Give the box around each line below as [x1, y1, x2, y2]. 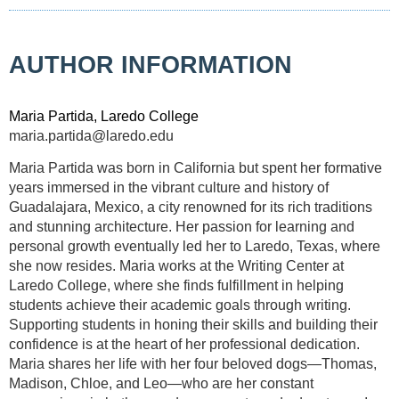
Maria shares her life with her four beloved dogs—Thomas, [9, 356, 377, 371]
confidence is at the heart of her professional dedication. [9, 337, 360, 352]
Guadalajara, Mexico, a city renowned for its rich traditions [9, 199, 372, 215]
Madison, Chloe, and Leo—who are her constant [9, 376, 313, 391]
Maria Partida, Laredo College [9, 109, 199, 124]
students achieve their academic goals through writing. [9, 297, 351, 313]
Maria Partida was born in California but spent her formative [9, 160, 382, 175]
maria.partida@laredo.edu [9, 128, 174, 143]
